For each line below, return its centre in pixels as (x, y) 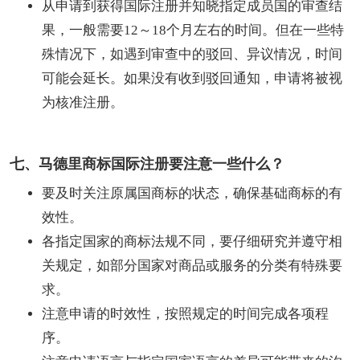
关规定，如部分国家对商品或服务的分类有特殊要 (192, 265)
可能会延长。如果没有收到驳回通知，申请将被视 (192, 78)
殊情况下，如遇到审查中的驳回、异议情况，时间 (192, 54)
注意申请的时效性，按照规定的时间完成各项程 (185, 313)
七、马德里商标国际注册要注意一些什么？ (147, 164)
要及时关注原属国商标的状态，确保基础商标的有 (192, 193)
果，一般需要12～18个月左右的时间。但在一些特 (193, 30)
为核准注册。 (83, 102)
